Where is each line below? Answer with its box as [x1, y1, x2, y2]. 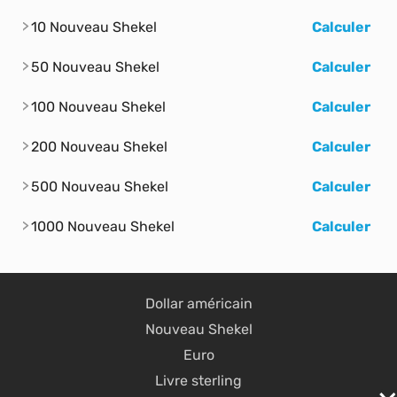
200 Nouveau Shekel [31, 137, 167, 155]
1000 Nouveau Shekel [31, 217, 175, 235]
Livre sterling [155, 371, 242, 389]
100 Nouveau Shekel [31, 97, 166, 115]
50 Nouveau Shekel [31, 58, 160, 75]
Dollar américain [144, 294, 253, 312]
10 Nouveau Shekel [31, 18, 157, 35]
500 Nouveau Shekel [31, 177, 168, 195]
